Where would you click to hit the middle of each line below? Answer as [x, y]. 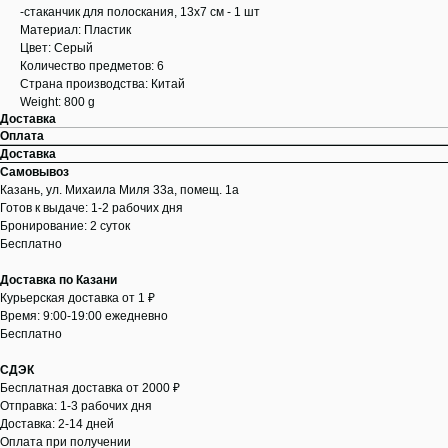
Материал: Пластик [75, 30]
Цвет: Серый [56, 48]
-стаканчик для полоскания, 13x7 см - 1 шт [140, 12]
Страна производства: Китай [102, 84]
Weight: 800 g [57, 102]
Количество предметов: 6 [92, 66]
